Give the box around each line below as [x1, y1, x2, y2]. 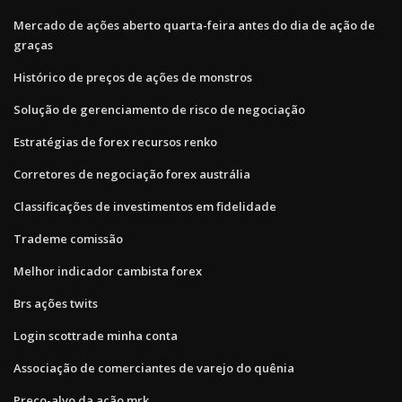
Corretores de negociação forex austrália [13, 165, 250, 182]
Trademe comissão [13, 230, 123, 247]
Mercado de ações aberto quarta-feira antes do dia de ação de [13, 16, 375, 33]
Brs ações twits [13, 294, 98, 311]
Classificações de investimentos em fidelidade [13, 197, 276, 214]
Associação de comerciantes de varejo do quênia [13, 359, 294, 376]
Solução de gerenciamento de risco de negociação [13, 100, 305, 118]
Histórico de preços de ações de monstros [13, 68, 252, 85]
